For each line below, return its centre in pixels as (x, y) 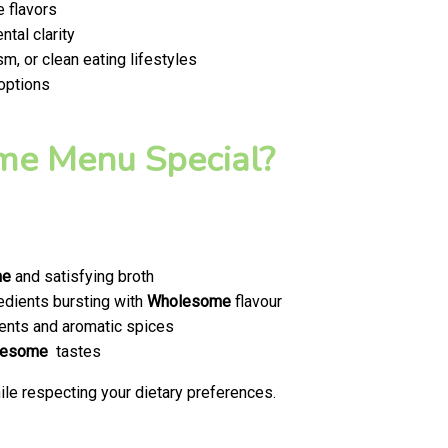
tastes (74, 352)
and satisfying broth (82, 277)
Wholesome (189, 302)
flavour (256, 302)
